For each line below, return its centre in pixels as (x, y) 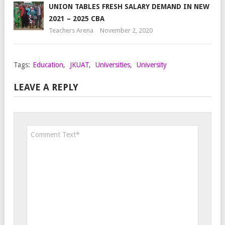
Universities (113, 65)
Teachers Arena (71, 30)
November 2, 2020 (126, 30)
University (152, 65)
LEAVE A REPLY (46, 87)
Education (48, 65)
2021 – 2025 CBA (77, 18)
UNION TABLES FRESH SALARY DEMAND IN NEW (129, 6)
